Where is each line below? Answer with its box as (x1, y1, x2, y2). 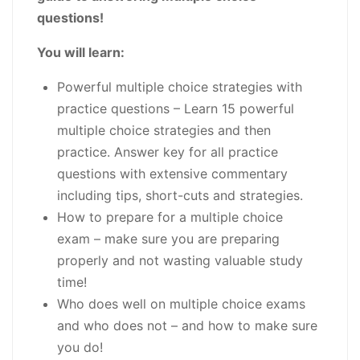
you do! (57, 339, 103, 356)
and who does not (57, 317, 167, 334)
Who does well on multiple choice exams (57, 296, 305, 313)
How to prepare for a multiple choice (57, 209, 283, 226)
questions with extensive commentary (57, 166, 288, 182)
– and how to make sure (167, 317, 317, 334)
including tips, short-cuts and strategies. (57, 187, 303, 204)
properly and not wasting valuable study (57, 252, 303, 269)
